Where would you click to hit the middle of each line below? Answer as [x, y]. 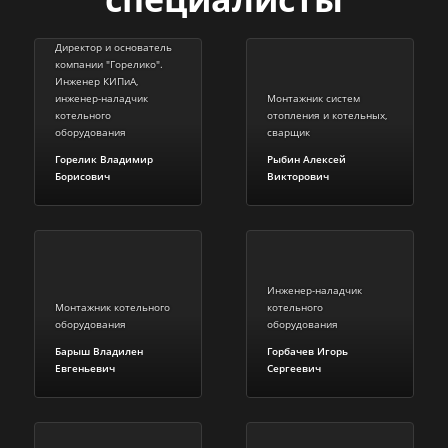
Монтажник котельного [112, 306]
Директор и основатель [113, 46]
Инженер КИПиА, [96, 80]
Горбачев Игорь [307, 350]
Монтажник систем [313, 97]
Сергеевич [294, 367]
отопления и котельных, [327, 114]
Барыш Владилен [99, 350]
